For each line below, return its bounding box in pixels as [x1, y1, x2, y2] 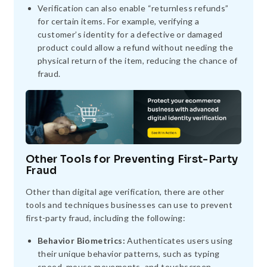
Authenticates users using [125, 235, 233, 246]
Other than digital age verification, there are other [26, 186, 225, 197]
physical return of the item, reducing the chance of [38, 55, 238, 66]
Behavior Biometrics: [38, 235, 125, 246]
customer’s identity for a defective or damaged [38, 29, 223, 40]
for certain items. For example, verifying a [38, 16, 200, 27]
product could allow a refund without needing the [38, 42, 234, 53]
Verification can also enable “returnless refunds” [38, 3, 229, 14]
